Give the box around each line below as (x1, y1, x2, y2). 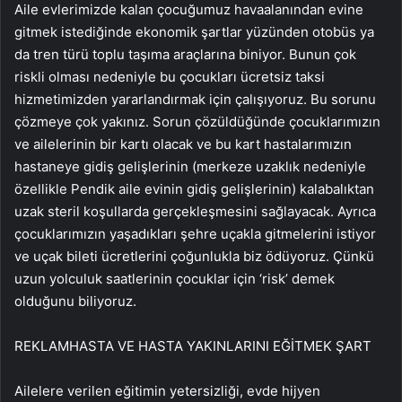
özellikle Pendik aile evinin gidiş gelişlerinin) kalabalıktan (14, 180, 374, 198)
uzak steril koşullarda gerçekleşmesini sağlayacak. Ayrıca (14, 203, 376, 221)
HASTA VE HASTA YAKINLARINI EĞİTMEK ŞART (69, 337, 371, 355)
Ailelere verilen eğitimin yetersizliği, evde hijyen (14, 382, 320, 400)
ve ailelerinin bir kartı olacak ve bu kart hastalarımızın (14, 135, 352, 153)
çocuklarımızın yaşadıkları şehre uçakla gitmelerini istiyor (14, 225, 376, 243)
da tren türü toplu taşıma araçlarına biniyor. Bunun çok (14, 46, 356, 64)
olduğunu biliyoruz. (14, 293, 136, 310)
